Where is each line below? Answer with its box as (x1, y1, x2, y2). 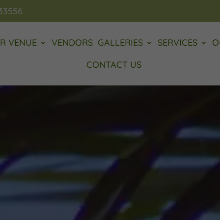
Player (106, 100, 131, 110)
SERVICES (158, 37, 197, 49)
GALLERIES (98, 37, 143, 49)
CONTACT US (86, 59, 141, 71)
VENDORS (52, 37, 93, 49)
